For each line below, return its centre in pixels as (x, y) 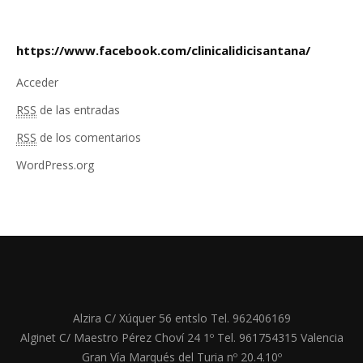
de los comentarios (89, 138)
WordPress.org (55, 165)
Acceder (37, 83)
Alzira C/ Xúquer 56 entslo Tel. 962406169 (181, 318)
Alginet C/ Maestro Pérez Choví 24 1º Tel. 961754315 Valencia (181, 338)
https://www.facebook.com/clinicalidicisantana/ (163, 51)
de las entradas (78, 110)
